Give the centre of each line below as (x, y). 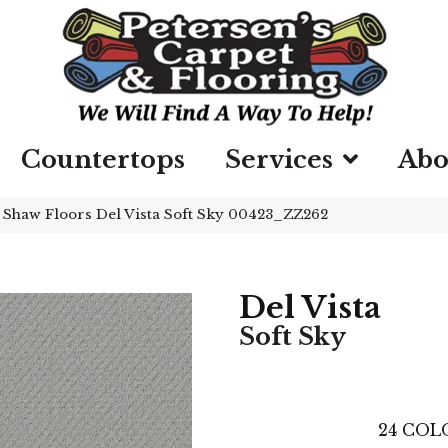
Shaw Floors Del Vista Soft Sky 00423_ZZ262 (165, 214)
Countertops (103, 159)
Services (279, 159)
